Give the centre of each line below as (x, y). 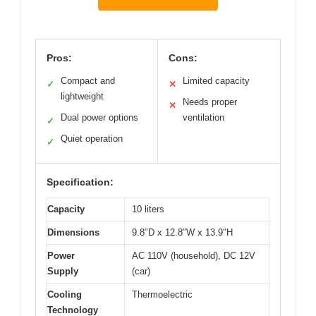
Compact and (88, 80)
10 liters (148, 209)
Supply (63, 271)
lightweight (82, 96)
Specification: (80, 182)
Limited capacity (216, 80)
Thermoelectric (162, 294)
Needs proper (210, 102)
